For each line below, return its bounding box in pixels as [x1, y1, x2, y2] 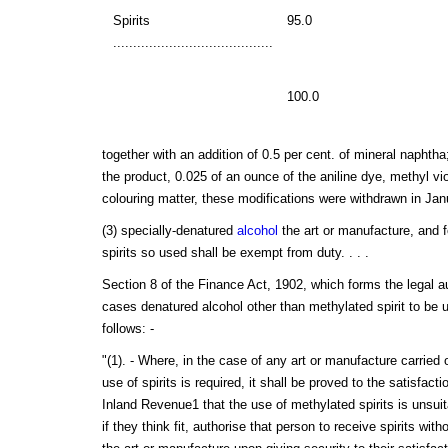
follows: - [101, 320, 154, 336]
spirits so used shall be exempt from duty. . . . [101, 244, 369, 260]
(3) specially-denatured [101, 222, 237, 238]
